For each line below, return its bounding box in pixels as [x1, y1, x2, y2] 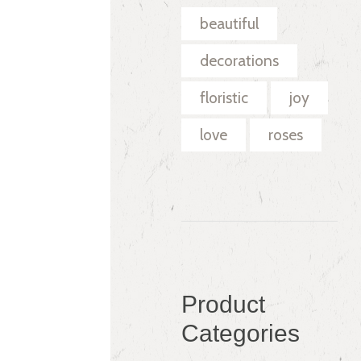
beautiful [200, 14, 259, 34]
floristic [200, 88, 249, 108]
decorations [200, 51, 280, 71]
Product [181, 290, 266, 317]
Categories [181, 319, 301, 346]
